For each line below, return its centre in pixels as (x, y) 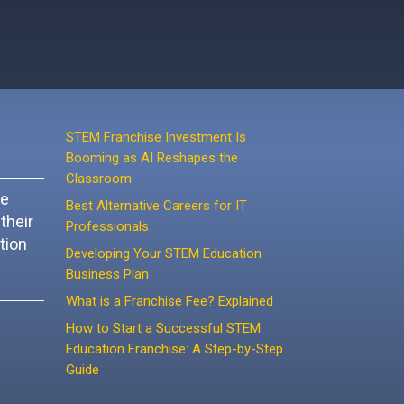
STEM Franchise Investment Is (156, 137)
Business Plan (107, 274)
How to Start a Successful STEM (163, 328)
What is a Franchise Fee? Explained (170, 301)
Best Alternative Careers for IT (156, 206)
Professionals (107, 226)
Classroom (99, 179)
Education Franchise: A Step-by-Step (174, 349)
